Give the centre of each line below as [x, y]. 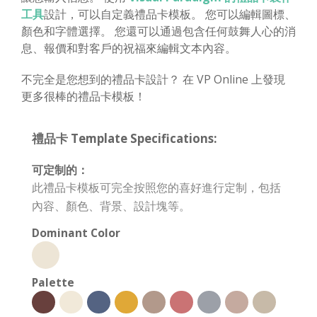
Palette [53, 282]
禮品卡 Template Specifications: [125, 138]
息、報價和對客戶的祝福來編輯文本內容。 [129, 48]
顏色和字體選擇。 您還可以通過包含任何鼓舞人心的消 [158, 31]
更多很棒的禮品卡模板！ [83, 96]
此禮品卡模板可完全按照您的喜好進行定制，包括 [156, 187]
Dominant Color [76, 232]
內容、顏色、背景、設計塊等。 [111, 206]
